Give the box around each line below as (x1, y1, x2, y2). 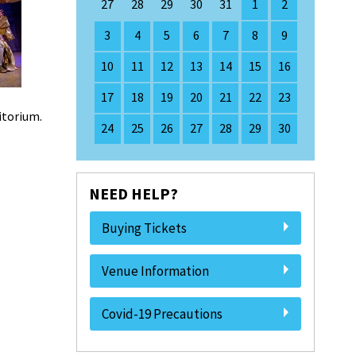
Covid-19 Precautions (102, 305, 222, 323)
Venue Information (102, 262, 209, 280)
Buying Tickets (102, 219, 187, 237)
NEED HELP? (89, 184, 178, 203)
